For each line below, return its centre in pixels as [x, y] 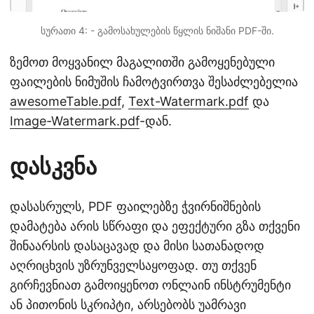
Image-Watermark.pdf [75, 121]
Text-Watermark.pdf [189, 101]
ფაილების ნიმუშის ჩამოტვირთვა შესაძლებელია [154, 81]
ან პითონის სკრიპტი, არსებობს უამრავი [128, 304]
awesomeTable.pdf [66, 101]
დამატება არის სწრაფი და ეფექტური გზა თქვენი [155, 226]
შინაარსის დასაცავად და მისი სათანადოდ [137, 245]
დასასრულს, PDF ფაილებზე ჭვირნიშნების [135, 206]
